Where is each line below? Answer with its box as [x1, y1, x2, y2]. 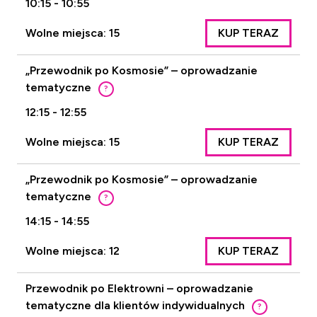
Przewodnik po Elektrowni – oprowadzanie [25, 282, 253, 295]
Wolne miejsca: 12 [25, 244, 120, 258]
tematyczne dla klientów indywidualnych [25, 299, 245, 312]
